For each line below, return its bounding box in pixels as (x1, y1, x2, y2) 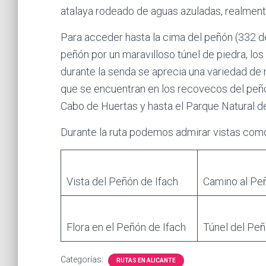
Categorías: (61, 255, 105, 264)
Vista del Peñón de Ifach (66, 175, 178, 188)
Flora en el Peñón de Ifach (66, 221, 186, 233)
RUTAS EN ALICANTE (116, 257, 176, 264)
